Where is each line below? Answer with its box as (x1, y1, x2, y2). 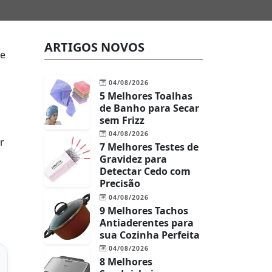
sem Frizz (100, 113, 144, 127)
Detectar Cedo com (100, 165, 191, 178)
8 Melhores (100, 255, 152, 268)
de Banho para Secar (100, 101, 199, 115)
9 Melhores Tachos (100, 203, 188, 217)
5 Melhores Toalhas (100, 89, 192, 103)
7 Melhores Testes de (100, 140, 199, 154)
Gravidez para (100, 152, 167, 166)
